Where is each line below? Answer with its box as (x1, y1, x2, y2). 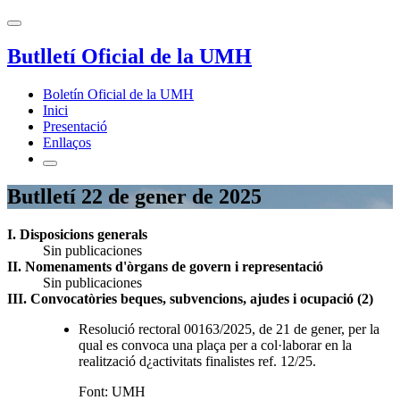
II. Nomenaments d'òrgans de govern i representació (7, 258, 323, 274)
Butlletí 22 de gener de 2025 (7, 184, 262, 208)
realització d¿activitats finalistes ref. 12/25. (79, 353, 316, 369)
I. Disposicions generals (7, 226, 147, 242)
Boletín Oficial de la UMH (43, 86, 194, 102)
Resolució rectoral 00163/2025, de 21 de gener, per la (79, 321, 379, 337)
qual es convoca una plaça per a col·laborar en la (79, 337, 352, 353)
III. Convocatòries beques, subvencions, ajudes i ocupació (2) (7, 290, 373, 306)
